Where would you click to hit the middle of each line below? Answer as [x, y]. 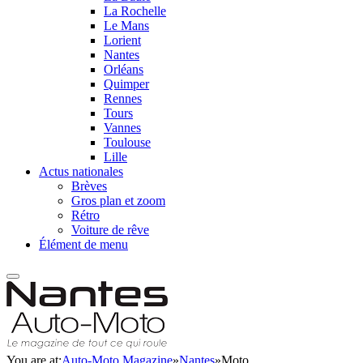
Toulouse [127, 142]
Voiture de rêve [110, 230]
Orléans [124, 69]
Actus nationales [81, 171]
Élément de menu [83, 244]
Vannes [122, 128]
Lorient [122, 40]
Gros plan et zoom [118, 201]
